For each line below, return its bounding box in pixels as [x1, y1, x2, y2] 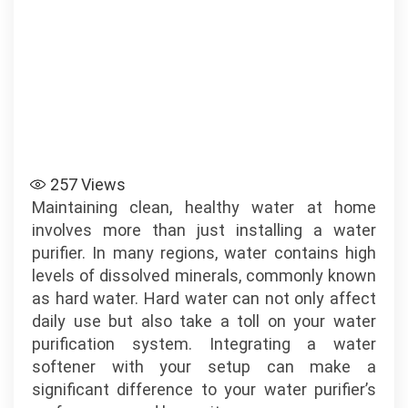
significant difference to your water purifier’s [32, 380, 376, 399]
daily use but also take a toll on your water [32, 311, 376, 331]
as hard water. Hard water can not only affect [32, 289, 376, 308]
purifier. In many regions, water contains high [32, 243, 376, 262]
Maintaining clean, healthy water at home [32, 198, 376, 217]
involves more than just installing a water [32, 220, 376, 240]
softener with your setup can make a [32, 357, 376, 376]
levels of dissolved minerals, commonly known [32, 266, 376, 285]
